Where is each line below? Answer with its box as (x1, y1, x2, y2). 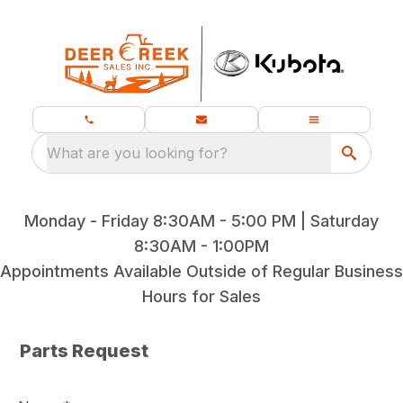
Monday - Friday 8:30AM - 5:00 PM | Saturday (24, 211, 379, 230)
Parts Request (20, 340, 149, 362)
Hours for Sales (142, 287, 261, 306)
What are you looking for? (47, 144, 228, 162)
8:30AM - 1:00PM (134, 237, 269, 255)
